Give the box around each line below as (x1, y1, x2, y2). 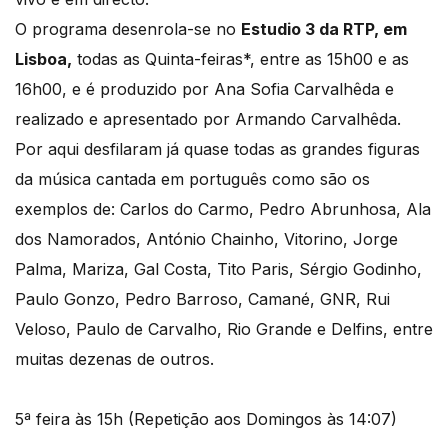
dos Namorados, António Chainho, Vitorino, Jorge (15, 229, 398, 250)
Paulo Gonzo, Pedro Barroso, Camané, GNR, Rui (15, 289, 390, 310)
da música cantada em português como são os (15, 169, 370, 190)
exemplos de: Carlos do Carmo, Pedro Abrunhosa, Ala (15, 199, 431, 220)
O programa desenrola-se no (15, 19, 241, 40)
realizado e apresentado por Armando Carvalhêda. (15, 109, 401, 130)
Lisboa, (15, 49, 72, 70)
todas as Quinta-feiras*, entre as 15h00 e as (72, 49, 409, 70)
